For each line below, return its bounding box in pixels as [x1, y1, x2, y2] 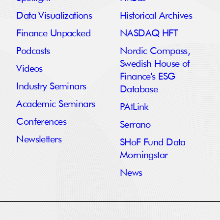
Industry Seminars [16, 82, 86, 92]
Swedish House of [119, 59, 190, 69]
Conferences [16, 117, 66, 127]
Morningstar [119, 150, 168, 161]
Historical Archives [119, 11, 192, 21]
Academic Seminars [16, 99, 95, 110]
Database [119, 84, 158, 95]
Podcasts [16, 46, 50, 56]
